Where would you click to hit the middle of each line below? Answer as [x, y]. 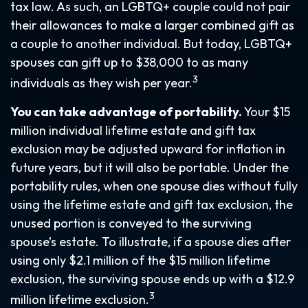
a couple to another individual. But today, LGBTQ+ [151, 44]
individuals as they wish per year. [101, 83]
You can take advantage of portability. [126, 112]
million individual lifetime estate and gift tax [133, 130]
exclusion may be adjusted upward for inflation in [148, 149]
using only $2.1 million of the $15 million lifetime [140, 260]
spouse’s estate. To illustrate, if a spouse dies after [151, 242]
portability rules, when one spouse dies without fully [154, 186]
